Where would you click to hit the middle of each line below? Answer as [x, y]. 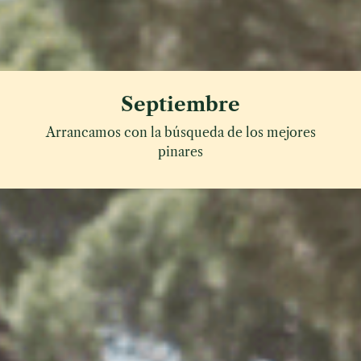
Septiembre [180, 104]
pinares [180, 151]
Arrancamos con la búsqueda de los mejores [180, 132]
